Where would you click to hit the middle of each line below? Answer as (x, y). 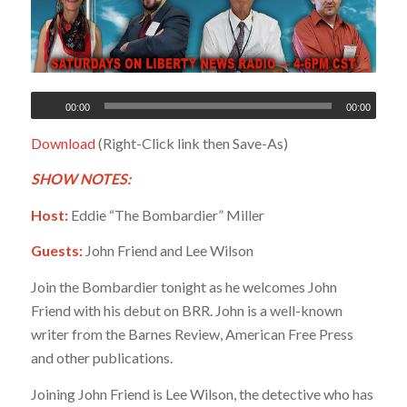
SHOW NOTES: (80, 179)
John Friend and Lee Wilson (168, 251)
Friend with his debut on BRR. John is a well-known (186, 311)
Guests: (56, 251)
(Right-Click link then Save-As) (191, 143)
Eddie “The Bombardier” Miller (166, 214)
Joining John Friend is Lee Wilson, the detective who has (202, 393)
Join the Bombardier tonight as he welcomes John (184, 287)
